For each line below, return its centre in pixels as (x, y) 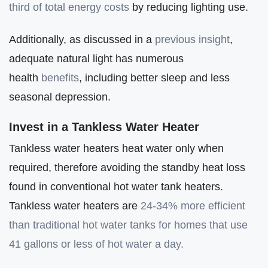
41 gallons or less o (55, 244)
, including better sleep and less (154, 77)
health (25, 77)
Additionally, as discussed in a (82, 39)
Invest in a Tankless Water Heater (104, 127)
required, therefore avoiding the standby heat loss (127, 167)
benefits (60, 77)
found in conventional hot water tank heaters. (116, 187)
